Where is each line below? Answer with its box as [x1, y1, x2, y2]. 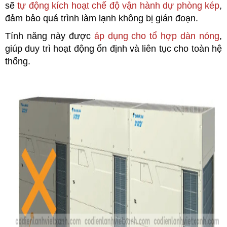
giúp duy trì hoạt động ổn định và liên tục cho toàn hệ [5, 43, 222, 54]
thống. [5, 56, 30, 66]
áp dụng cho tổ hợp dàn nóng [94, 30, 220, 41]
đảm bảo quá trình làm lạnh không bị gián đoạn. [5, 13, 198, 23]
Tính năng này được [5, 30, 94, 41]
